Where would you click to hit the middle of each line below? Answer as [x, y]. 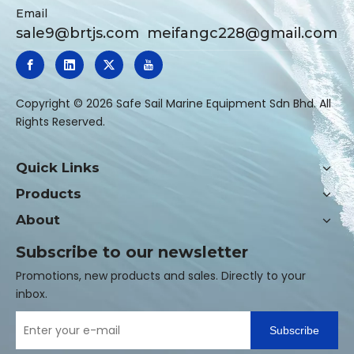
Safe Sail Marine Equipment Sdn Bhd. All [222, 104]
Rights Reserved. [60, 122]
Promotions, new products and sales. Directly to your [161, 276]
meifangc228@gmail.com [238, 34]
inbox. [32, 294]
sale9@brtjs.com [77, 34]
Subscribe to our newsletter [132, 252]
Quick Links [58, 168]
